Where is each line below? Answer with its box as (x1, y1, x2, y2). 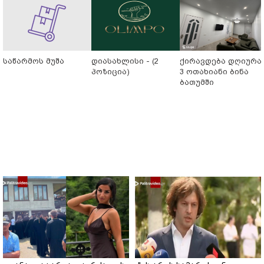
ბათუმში (180, 77, 214, 87)
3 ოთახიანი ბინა (180, 67, 249, 76)
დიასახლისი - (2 (91, 56, 159, 65)
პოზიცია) (91, 67, 130, 76)
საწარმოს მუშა (3, 56, 64, 65)
